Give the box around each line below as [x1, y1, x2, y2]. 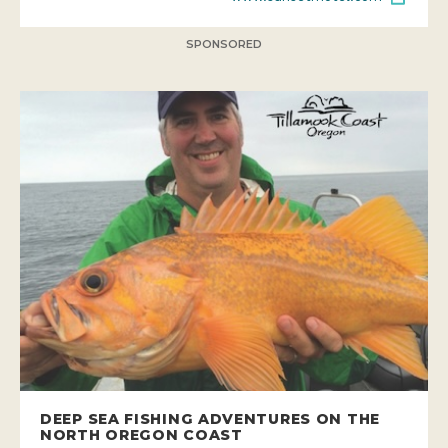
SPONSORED [186, 36, 262, 51]
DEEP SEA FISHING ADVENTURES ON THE [40, 409, 380, 428]
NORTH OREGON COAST [40, 425, 243, 444]
